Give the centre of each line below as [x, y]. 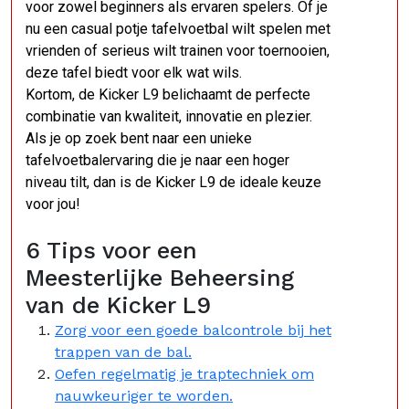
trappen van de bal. [123, 352]
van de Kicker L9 [118, 305]
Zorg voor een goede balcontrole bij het [193, 330]
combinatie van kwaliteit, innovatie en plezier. [169, 116]
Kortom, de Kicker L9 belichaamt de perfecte [168, 94]
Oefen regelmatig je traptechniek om [184, 374]
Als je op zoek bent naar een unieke [139, 138]
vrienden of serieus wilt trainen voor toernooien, [178, 51]
